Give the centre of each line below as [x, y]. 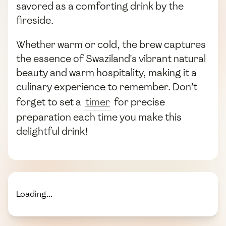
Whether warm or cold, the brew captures [111, 44]
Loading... [34, 194]
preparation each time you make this [99, 117]
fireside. [35, 20]
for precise [138, 102]
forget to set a [50, 102]
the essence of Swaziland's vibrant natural [111, 58]
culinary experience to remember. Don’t [107, 87]
